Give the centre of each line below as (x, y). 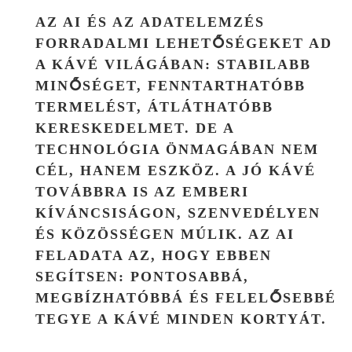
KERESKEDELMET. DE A (135, 128)
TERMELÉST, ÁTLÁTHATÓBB (154, 106)
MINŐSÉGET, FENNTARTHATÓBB (170, 85)
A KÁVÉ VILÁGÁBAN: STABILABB (173, 64)
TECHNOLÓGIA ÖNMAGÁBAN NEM (177, 149)
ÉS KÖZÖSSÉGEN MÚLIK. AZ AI (165, 234)
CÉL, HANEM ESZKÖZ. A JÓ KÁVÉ (176, 170)
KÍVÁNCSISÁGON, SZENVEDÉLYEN (178, 213)
